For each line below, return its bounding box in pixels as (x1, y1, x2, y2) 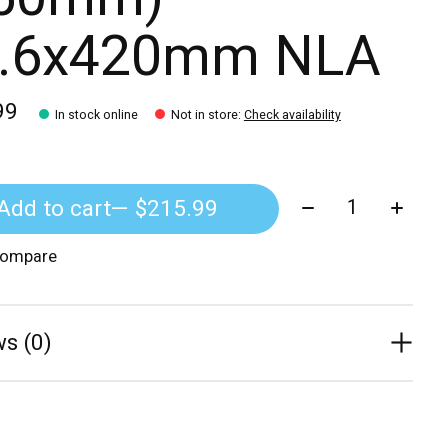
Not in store (170, 106, 238, 125)
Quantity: (292, 184, 383, 217)
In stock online (54, 106, 138, 125)
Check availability (243, 106, 341, 125)
